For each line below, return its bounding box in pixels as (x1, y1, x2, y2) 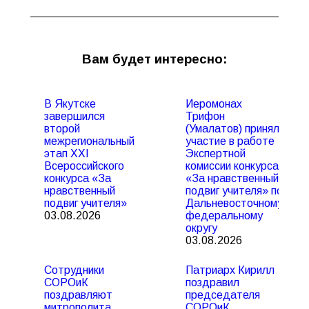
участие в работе (186, 135, 275, 147)
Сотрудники (44, 264, 104, 276)
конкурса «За (44, 172, 111, 184)
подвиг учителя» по (186, 185, 283, 197)
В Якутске (44, 98, 96, 110)
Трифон (186, 110, 225, 122)
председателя (186, 289, 260, 301)
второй (44, 123, 80, 134)
